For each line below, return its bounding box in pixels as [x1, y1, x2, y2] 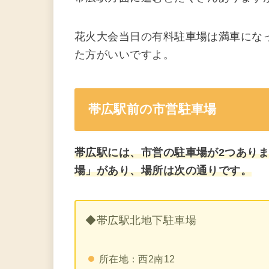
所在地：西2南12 [98, 253, 175, 265]
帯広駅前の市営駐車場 [88, 102, 217, 116]
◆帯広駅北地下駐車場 [85, 214, 197, 226]
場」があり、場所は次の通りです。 [74, 164, 252, 177]
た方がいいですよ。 [74, 48, 175, 61]
